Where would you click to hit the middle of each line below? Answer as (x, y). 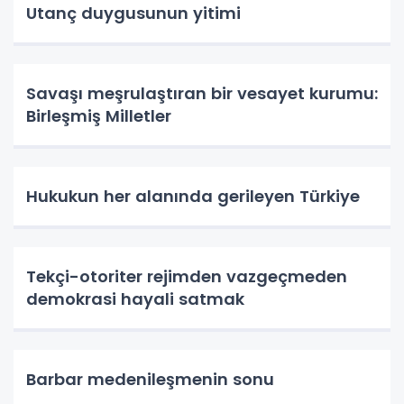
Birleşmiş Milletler (99, 116)
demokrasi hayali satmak (135, 299)
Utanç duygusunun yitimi (133, 13)
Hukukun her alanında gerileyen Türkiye (193, 196)
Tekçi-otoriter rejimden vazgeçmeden (187, 276)
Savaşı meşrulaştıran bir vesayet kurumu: (202, 93)
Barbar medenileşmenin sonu (150, 379)
